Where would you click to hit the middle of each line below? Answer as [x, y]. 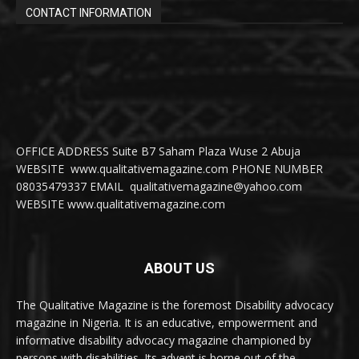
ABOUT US [179, 268]
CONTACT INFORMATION [89, 12]
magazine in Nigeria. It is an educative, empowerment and [167, 322]
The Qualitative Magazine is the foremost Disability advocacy [175, 305]
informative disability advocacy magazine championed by [163, 340]
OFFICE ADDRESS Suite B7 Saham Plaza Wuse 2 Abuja [158, 151]
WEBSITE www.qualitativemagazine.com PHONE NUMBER [171, 168]
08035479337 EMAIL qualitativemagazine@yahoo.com [159, 186]
